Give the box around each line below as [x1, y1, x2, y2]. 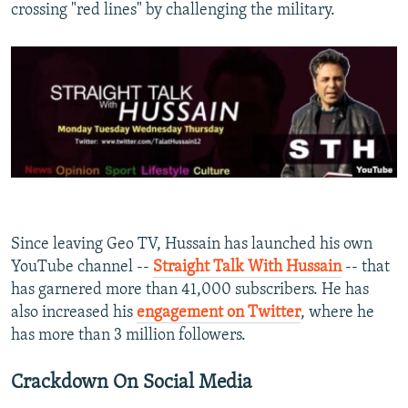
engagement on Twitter [137, 304, 301, 322]
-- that [342, 259, 390, 277]
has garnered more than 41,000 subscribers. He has [11, 281, 369, 300]
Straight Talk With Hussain [153, 259, 342, 277]
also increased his [11, 304, 137, 322]
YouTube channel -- [11, 259, 153, 277]
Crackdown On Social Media [11, 373, 252, 393]
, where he [301, 304, 374, 322]
